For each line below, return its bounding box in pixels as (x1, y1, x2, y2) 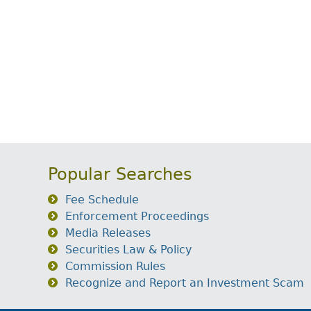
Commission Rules (65, 260, 165, 273)
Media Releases (65, 226, 151, 239)
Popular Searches (48, 165, 192, 184)
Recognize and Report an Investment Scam (65, 276, 304, 289)
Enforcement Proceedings (65, 210, 209, 223)
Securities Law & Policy (65, 243, 192, 256)
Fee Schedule (65, 193, 139, 206)
